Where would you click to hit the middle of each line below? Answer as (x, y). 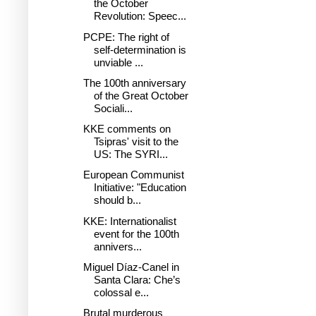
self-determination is (140, 49)
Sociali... (113, 108)
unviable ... (118, 62)
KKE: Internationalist (129, 221)
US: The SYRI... (130, 154)
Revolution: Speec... (140, 16)
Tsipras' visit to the (136, 141)
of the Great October (141, 95)
